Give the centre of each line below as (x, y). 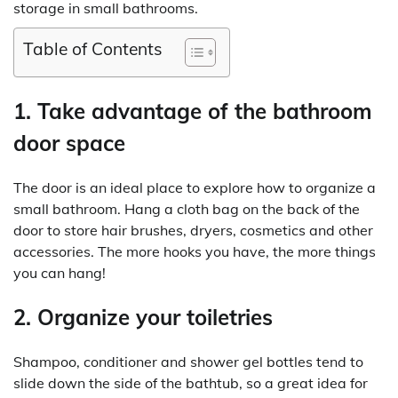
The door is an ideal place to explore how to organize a (195, 187)
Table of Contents (93, 49)
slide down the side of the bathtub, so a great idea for (191, 382)
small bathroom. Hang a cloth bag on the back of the (187, 208)
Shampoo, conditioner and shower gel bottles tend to (188, 361)
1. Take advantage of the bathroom (193, 111)
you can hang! (60, 272)
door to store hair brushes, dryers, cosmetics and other (193, 230)
